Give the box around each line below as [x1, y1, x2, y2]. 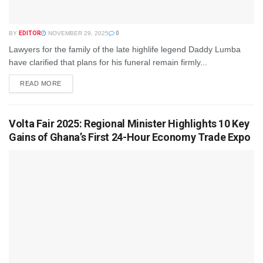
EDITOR [19, 29, 41, 36]
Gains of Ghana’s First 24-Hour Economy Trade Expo [9, 130, 251, 143]
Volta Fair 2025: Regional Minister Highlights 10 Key [9, 117, 249, 130]
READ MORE [20, 79, 62, 87]
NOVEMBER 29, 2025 [46, 29, 109, 36]
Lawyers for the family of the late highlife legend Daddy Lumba [9, 44, 241, 54]
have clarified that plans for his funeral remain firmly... [9, 57, 207, 67]
